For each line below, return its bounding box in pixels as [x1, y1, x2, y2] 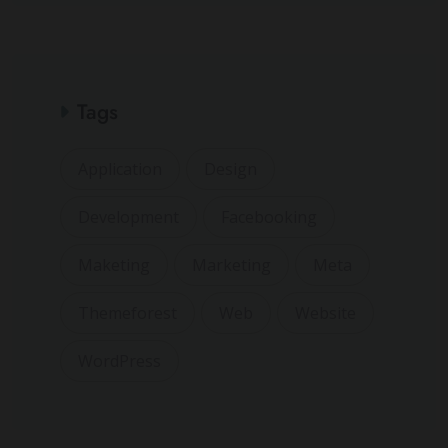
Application [78, 158, 162, 181]
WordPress [78, 350, 161, 373]
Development [78, 206, 179, 229]
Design [204, 158, 257, 181]
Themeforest [78, 302, 177, 325]
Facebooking [221, 206, 317, 229]
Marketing [192, 254, 271, 277]
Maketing [78, 254, 150, 277]
